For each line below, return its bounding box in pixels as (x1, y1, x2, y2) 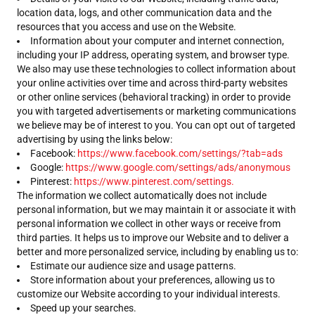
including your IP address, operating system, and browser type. (17, 49, 290, 60)
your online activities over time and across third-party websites (17, 77, 288, 89)
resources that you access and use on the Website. (17, 21, 236, 32)
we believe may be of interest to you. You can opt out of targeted (17, 120, 295, 131)
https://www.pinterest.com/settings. (74, 176, 234, 187)
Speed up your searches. (30, 302, 136, 314)
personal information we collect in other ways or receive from (17, 218, 281, 229)
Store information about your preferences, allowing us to (30, 274, 275, 285)
